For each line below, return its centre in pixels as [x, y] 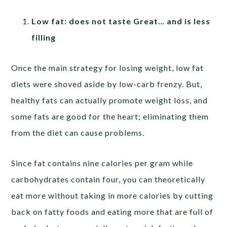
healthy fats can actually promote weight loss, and [110, 100]
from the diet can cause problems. [78, 133]
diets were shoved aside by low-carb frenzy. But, [107, 84]
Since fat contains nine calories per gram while [102, 163]
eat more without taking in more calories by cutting [112, 196]
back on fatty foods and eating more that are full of [112, 212]
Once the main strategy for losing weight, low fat [108, 68]
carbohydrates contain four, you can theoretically [108, 179]
